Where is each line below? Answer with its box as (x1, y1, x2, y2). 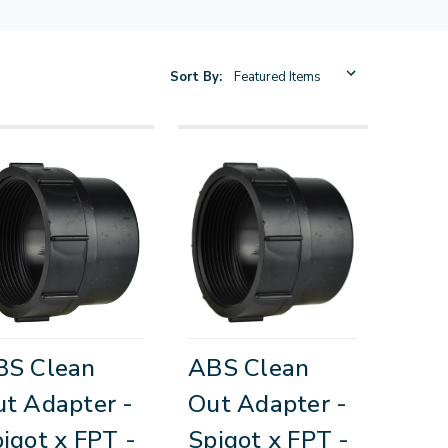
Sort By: (169, 67, 222, 86)
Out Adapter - (188, 387, 348, 420)
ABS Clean (188, 351, 310, 384)
